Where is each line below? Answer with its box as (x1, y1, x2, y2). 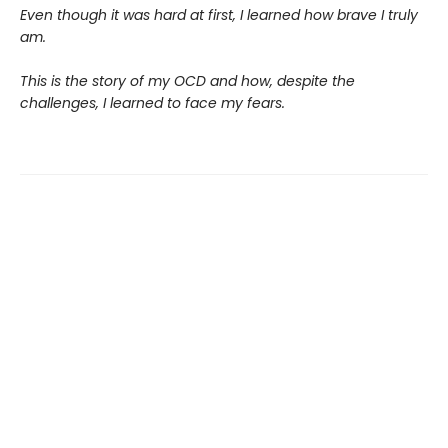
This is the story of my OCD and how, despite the (20, 71, 355, 91)
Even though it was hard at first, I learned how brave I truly (20, 5, 418, 25)
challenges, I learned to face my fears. (20, 93, 285, 113)
